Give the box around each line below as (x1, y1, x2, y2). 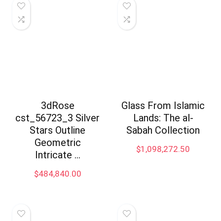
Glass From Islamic (121, 100, 205, 112)
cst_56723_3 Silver (15, 112, 100, 124)
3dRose (40, 100, 74, 112)
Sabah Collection (126, 124, 200, 137)
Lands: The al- (133, 112, 193, 124)
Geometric (34, 137, 81, 149)
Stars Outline (30, 124, 86, 137)
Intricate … (35, 149, 80, 161)
